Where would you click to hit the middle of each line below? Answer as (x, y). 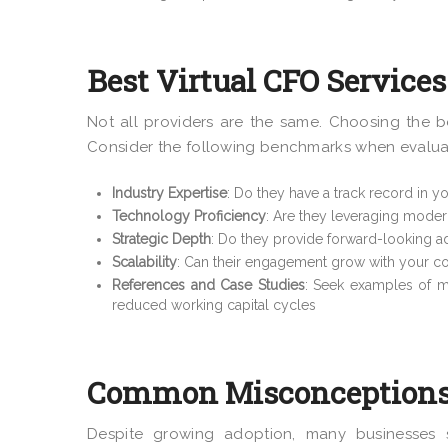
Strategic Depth (161, 238)
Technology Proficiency (189, 215)
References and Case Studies (208, 284)
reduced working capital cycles (214, 304)
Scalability (144, 261)
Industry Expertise (169, 192)
